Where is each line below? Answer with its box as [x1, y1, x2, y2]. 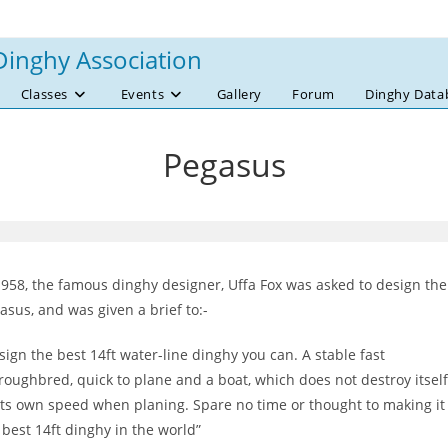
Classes [20, 85, 68, 103]
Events [120, 85, 165, 103]
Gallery [216, 85, 262, 103]
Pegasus [162, 143, 286, 186]
